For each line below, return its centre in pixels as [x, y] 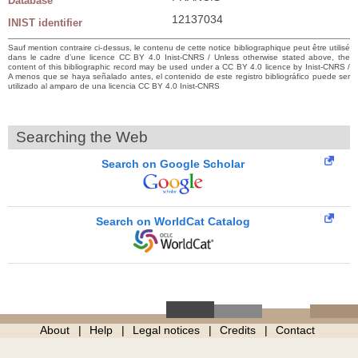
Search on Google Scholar [173, 163]
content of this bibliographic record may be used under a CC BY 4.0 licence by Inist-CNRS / [179, 66]
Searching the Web [82, 137]
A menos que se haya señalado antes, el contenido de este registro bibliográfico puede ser [179, 76]
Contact [295, 330]
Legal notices [166, 330]
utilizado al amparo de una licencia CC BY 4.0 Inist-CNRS [114, 86]
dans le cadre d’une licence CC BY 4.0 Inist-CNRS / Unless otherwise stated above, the [179, 57]
